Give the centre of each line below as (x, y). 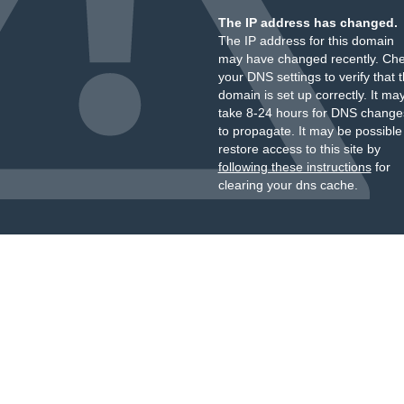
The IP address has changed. (308, 23)
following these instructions (294, 167)
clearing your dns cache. (288, 185)
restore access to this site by (299, 149)
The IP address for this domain (306, 41)
